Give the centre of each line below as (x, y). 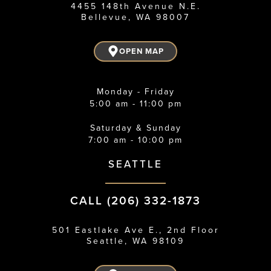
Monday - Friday (135, 91)
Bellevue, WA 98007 (135, 17)
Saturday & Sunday (135, 128)
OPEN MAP (141, 51)
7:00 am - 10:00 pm (135, 140)
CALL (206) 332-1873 (135, 200)
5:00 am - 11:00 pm (135, 103)
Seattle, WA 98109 (135, 241)
